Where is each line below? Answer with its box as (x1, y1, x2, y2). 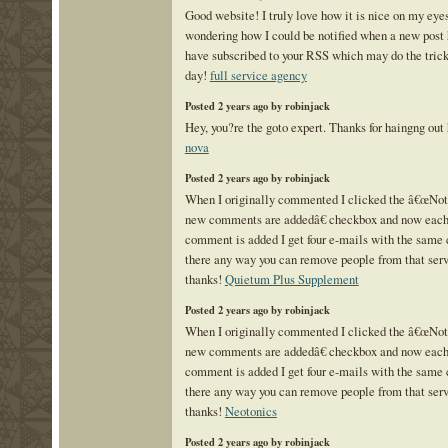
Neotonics (224, 402, 277, 420)
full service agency (209, 66, 307, 85)
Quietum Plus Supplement (224, 270, 359, 289)
